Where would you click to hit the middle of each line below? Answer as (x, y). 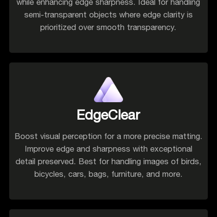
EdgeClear (108, 115)
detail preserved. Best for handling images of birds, (108, 162)
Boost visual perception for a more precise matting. (108, 136)
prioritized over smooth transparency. (108, 27)
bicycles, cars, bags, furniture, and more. (108, 174)
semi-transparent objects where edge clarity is (108, 15)
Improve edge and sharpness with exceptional (108, 149)
